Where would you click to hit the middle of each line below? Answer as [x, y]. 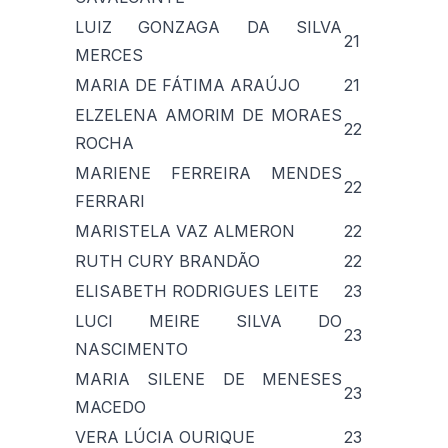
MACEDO [110, 406]
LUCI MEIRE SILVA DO [208, 320]
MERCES [109, 54]
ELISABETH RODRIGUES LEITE [197, 290]
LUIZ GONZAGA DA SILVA [208, 26]
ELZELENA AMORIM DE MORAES [208, 114]
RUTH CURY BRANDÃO [167, 260]
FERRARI [110, 200]
